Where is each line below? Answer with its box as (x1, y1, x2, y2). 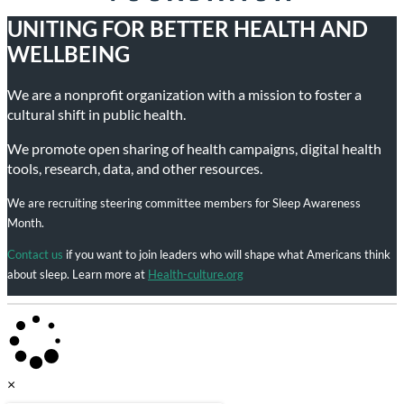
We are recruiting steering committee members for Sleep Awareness (7, 195, 361, 210)
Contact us (7, 246, 63, 262)
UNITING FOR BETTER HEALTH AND (7, 15, 368, 42)
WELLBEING (7, 41, 130, 68)
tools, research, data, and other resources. (7, 159, 262, 177)
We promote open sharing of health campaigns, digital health (7, 139, 381, 157)
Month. (7, 215, 44, 230)
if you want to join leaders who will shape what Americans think (63, 246, 390, 262)
